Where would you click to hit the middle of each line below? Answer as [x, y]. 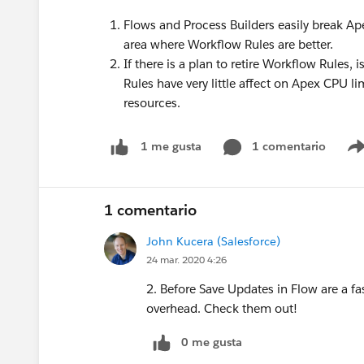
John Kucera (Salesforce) [213, 241]
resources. [152, 103]
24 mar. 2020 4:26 [186, 259]
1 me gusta [171, 147]
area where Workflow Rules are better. [228, 44]
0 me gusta [212, 342]
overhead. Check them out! [222, 308]
